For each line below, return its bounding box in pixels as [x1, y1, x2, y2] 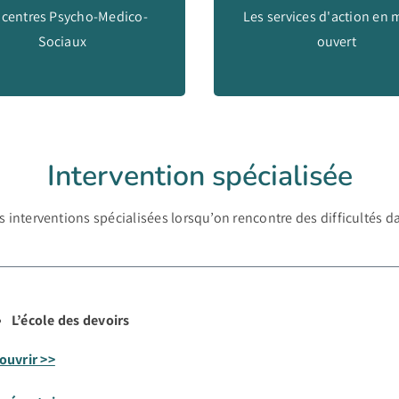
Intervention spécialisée [46, 157, 353, 195]
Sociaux [38, 31, 87, 51]
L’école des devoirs [11, 311, 130, 330]
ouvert [316, 31, 356, 51]
